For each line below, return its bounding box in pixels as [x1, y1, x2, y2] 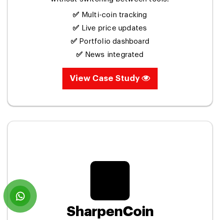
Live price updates [79, 24, 147, 32]
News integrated [82, 51, 144, 58]
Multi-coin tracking [79, 11, 147, 19]
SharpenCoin [66, 204, 154, 218]
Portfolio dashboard [77, 37, 150, 45]
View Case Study [70, 74, 142, 82]
